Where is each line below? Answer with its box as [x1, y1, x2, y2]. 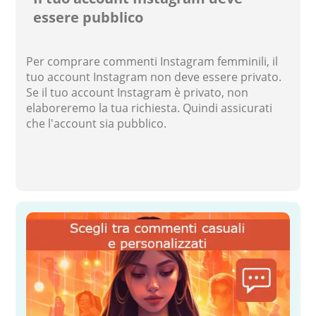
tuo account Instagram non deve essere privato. [26, 68, 282, 85]
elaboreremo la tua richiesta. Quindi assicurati [26, 99, 273, 116]
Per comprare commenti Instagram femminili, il [26, 53, 279, 69]
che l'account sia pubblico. [26, 115, 167, 131]
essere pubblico [33, 7, 144, 27]
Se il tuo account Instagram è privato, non [26, 84, 249, 100]
